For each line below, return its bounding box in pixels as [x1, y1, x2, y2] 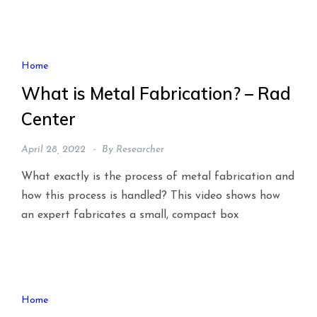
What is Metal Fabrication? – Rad [21, 83, 291, 105]
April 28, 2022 [21, 144, 86, 156]
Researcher [116, 144, 164, 156]
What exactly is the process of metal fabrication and [21, 171, 294, 183]
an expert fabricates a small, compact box [21, 209, 238, 221]
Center [21, 108, 76, 130]
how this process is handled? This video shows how [21, 190, 280, 202]
